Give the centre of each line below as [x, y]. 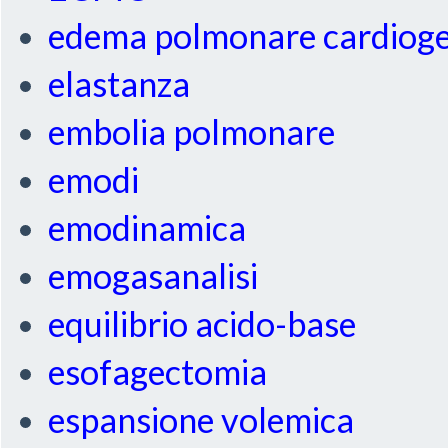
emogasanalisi [153, 276]
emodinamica [147, 228]
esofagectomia [158, 372]
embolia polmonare [192, 132]
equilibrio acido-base [202, 324]
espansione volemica [201, 420]
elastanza [119, 84]
